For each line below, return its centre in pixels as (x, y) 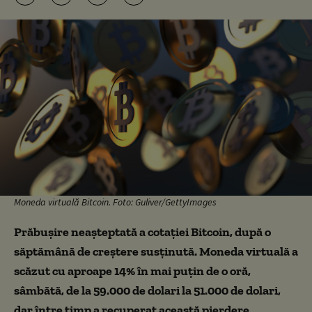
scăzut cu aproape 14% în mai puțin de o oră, (132, 271)
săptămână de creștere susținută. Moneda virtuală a (156, 251)
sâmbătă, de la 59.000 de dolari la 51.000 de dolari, (147, 290)
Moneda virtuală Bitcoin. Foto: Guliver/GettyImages (115, 202)
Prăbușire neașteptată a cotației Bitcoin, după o (142, 232)
